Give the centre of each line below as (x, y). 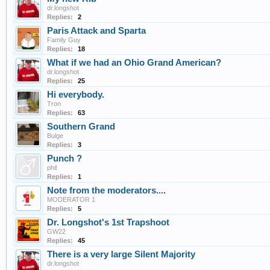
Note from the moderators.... (106, 191)
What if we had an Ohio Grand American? (134, 63)
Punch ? (64, 159)
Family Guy (64, 40)
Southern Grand (81, 127)
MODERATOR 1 (71, 200)
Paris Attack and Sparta (96, 31)
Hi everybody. (76, 95)
